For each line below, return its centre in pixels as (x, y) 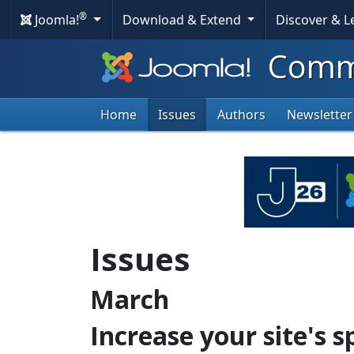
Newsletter (320, 115)
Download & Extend (183, 20)
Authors (241, 115)
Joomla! (55, 20)
